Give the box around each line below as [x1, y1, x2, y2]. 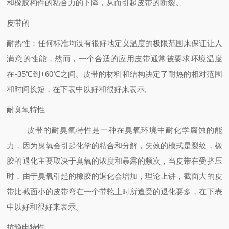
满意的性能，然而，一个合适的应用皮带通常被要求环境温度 [7, 54, 222, 63]
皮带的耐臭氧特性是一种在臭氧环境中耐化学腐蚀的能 [7, 126, 222, 134]
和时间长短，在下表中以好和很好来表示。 [7, 85, 153, 94]
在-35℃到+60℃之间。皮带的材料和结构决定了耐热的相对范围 [7, 70, 222, 78]
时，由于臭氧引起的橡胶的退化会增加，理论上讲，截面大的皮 [7, 172, 222, 180]
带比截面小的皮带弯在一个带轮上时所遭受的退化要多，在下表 [7, 187, 222, 196]
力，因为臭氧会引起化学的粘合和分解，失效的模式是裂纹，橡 [7, 141, 222, 150]
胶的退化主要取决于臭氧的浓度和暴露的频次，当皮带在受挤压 [7, 156, 222, 165]
